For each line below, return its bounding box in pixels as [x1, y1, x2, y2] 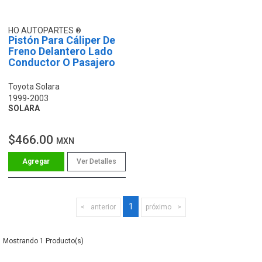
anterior [91, 202, 116, 211]
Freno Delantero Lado [8, 44, 113, 57]
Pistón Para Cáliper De [8, 33, 115, 46]
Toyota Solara [8, 81, 60, 91]
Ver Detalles [76, 157, 116, 166]
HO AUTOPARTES [8, 25, 75, 35]
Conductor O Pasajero [8, 56, 115, 68]
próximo [146, 202, 171, 211]
